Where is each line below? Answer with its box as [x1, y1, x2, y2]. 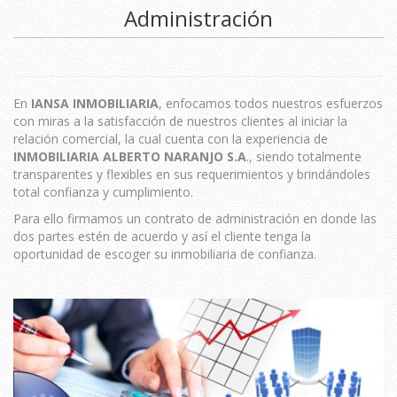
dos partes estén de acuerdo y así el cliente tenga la [13, 228, 311, 245]
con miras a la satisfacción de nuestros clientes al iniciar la [13, 113, 347, 129]
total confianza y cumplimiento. [13, 183, 193, 200]
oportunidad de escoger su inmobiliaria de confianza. [13, 245, 316, 262]
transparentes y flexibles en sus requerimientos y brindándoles [13, 166, 370, 183]
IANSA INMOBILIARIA [31, 95, 159, 112]
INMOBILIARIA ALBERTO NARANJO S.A [13, 148, 246, 165]
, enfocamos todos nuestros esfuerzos [159, 95, 383, 112]
